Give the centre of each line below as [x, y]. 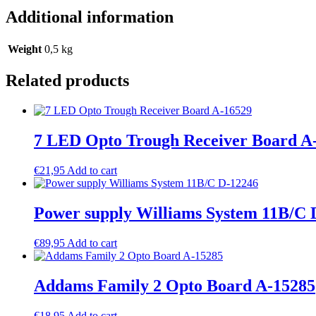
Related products [67, 81]
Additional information [90, 17]
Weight [25, 49]
